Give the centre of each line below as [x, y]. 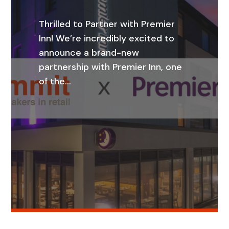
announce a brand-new [89, 52]
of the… [55, 81]
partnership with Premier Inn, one [111, 67]
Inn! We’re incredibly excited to [107, 38]
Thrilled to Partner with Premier [107, 24]
